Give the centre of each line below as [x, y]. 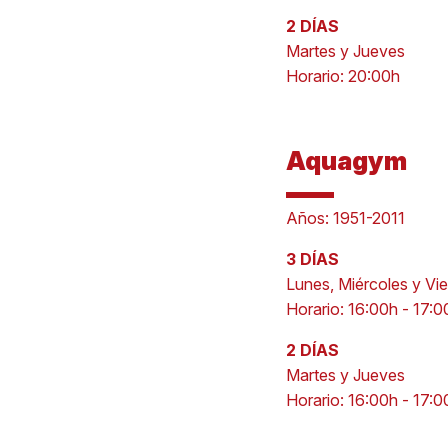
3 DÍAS [312, 259]
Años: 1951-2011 [345, 218]
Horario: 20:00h [342, 76]
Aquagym [346, 160]
